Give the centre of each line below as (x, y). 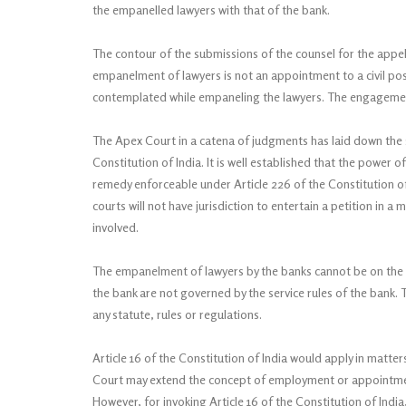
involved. (120, 227)
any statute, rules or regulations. (179, 314)
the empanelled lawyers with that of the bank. (211, 10)
